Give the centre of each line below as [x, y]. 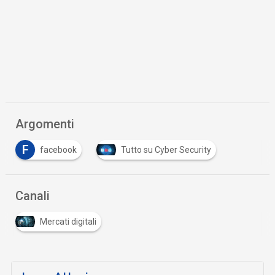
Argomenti [45, 124]
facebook [59, 149]
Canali [33, 196]
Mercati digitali [68, 221]
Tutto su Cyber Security [166, 149]
